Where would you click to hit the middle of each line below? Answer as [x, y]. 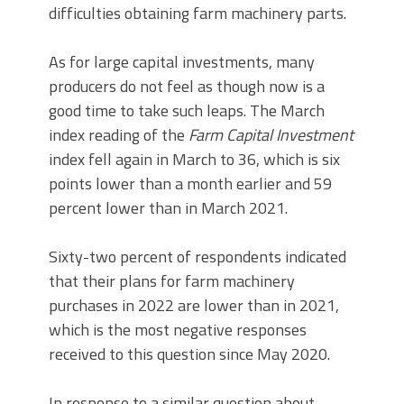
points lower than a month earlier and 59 [190, 183]
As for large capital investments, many [182, 61]
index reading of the [119, 134]
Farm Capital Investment [271, 134]
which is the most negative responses [178, 329]
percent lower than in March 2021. [168, 207]
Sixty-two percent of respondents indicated [197, 256]
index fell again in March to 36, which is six [194, 159]
